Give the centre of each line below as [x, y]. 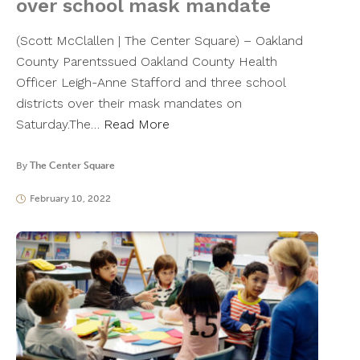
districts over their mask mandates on [129, 104]
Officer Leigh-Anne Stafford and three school [151, 83]
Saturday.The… [60, 125]
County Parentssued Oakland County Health [147, 62]
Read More [137, 125]
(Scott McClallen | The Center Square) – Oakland [160, 41]
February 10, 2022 [70, 199]
